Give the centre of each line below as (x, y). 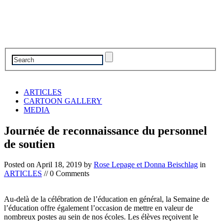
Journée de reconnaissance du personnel (106, 130)
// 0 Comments (66, 174)
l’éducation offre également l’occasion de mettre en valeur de (98, 208)
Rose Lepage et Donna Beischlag (146, 165)
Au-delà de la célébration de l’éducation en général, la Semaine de (107, 199)
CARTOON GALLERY (63, 101)
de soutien (29, 144)
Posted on (20, 165)
